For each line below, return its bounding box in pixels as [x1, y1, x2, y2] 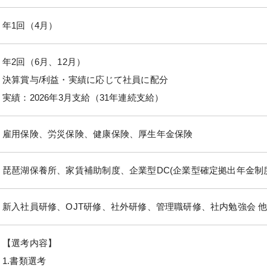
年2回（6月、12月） [2, 56, 86, 67]
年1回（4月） [2, 20, 58, 30]
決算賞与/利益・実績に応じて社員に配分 [2, 74, 168, 85]
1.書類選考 [2, 255, 46, 266]
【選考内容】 [2, 237, 57, 248]
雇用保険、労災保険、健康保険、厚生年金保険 [2, 128, 193, 139]
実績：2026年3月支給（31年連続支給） [2, 92, 164, 103]
